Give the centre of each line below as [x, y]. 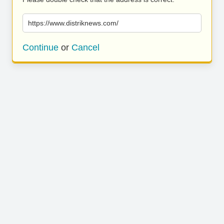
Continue [40, 47]
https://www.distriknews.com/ [73, 23]
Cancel [85, 47]
